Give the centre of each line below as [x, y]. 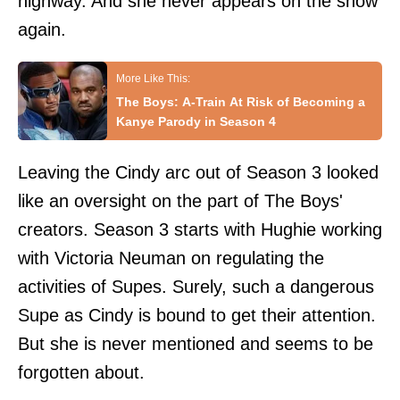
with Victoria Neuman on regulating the [171, 258]
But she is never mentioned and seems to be [196, 344]
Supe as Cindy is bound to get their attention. [197, 316]
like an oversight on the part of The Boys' [180, 201]
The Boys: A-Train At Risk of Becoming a [241, 102]
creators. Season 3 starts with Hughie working [200, 230]
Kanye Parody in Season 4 [196, 122]
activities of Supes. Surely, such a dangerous [196, 287]
